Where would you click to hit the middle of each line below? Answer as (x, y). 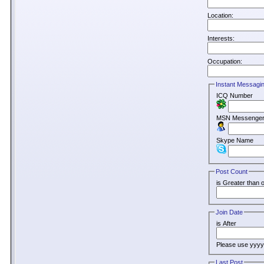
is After (227, 224)
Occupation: (225, 61)
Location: (220, 15)
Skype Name (235, 140)
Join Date (230, 212)
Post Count (232, 171)
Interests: (221, 38)
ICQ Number (235, 95)
